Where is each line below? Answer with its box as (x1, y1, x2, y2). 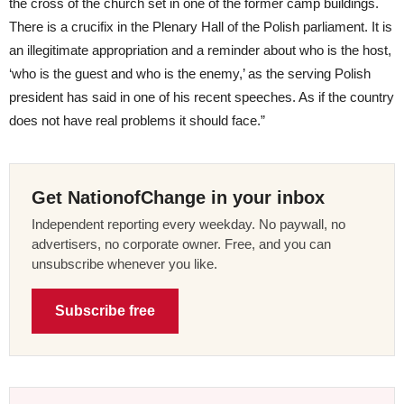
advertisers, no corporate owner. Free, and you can (32, 235, 331, 252)
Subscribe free (55, 302, 155, 318)
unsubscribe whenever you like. (32, 255, 217, 271)
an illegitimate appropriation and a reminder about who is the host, (9, 41, 391, 58)
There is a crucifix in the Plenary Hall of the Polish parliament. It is (9, 18, 392, 34)
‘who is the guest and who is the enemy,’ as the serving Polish (9, 65, 371, 81)
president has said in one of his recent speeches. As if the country (9, 88, 394, 105)
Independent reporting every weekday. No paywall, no (32, 216, 345, 232)
